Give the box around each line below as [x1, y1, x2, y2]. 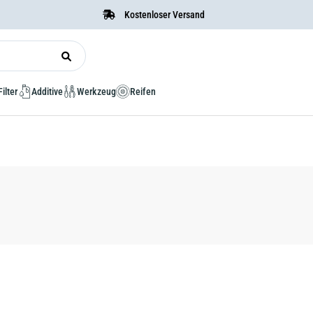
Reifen [130, 86, 156, 97]
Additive [31, 86, 63, 97]
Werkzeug [77, 86, 116, 97]
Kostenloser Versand [122, 9, 205, 20]
